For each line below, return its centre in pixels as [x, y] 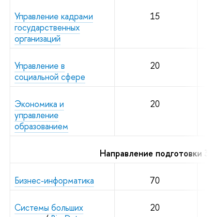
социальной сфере [50, 77]
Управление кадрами [54, 16]
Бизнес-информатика [54, 180]
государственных [47, 27]
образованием [41, 126]
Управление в [40, 65]
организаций [38, 38]
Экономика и [39, 104]
